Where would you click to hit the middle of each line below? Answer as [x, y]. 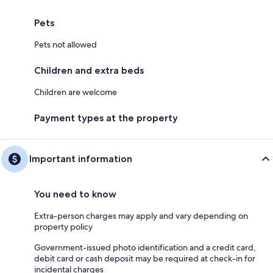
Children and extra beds [89, 70]
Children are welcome [76, 92]
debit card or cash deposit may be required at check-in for [145, 258]
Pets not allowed [66, 44]
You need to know [75, 194]
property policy [63, 226]
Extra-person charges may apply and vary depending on [141, 215]
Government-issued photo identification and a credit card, [145, 247]
